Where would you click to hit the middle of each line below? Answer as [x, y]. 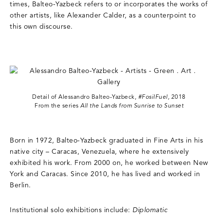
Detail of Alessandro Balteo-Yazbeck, [84, 98]
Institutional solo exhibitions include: [71, 211]
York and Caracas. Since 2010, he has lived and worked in [105, 175]
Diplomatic [150, 211]
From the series [57, 106]
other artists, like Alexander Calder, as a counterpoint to [103, 16]
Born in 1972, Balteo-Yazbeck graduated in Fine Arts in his [106, 141]
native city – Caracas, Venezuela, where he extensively [99, 152]
